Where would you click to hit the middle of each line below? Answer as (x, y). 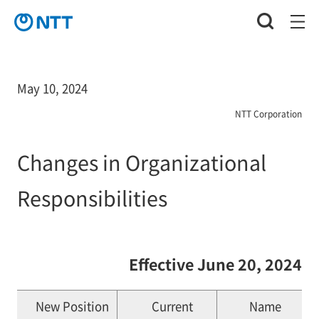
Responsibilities (92, 197)
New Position (73, 306)
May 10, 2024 (52, 88)
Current (173, 306)
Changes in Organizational (141, 162)
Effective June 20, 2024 (216, 264)
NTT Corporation (269, 113)
